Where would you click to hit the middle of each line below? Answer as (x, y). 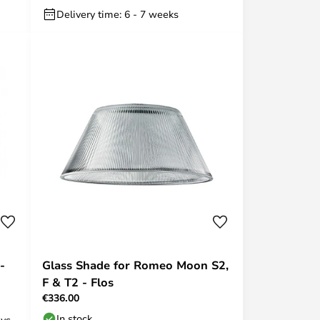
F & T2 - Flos (78, 282)
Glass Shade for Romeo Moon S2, (135, 265)
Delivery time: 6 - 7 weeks (117, 14)
